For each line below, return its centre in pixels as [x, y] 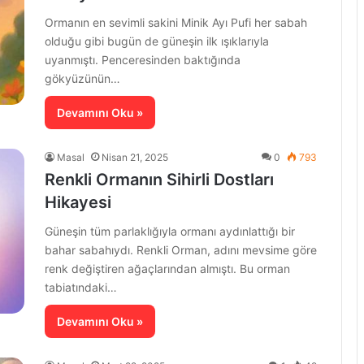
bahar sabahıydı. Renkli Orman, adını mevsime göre [181, 250]
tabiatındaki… [81, 288]
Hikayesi [78, 203]
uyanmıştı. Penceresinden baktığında [143, 60]
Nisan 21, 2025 [135, 158]
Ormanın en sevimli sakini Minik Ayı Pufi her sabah [176, 23]
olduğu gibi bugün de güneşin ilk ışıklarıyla [157, 41]
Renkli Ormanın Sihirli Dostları [159, 180]
